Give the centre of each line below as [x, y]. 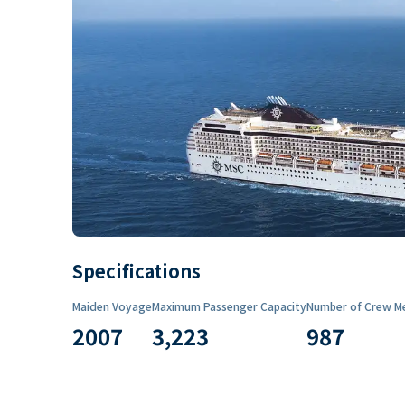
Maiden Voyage [112, 306]
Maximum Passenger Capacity [229, 306]
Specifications [137, 270]
